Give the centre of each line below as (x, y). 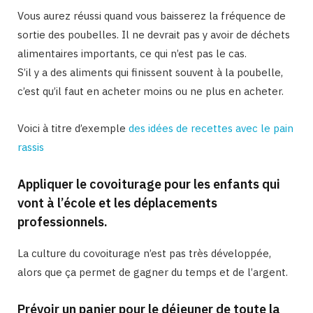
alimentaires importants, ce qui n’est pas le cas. (132, 53)
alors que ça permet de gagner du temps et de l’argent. (153, 272)
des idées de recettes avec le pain (211, 128)
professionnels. (63, 221)
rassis (31, 147)
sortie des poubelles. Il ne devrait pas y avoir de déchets (154, 34)
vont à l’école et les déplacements (117, 203)
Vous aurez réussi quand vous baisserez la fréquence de (152, 15)
